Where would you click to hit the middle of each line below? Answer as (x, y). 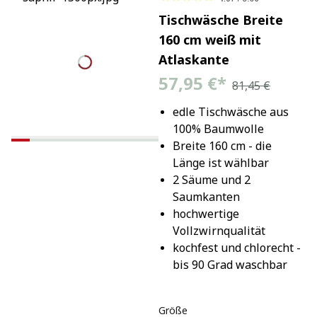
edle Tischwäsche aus (230, 111)
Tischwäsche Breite (220, 19)
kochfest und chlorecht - (236, 247)
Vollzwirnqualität (219, 230)
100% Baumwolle (218, 128)
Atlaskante (194, 59)
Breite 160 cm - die (222, 145)
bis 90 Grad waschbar (230, 264)
